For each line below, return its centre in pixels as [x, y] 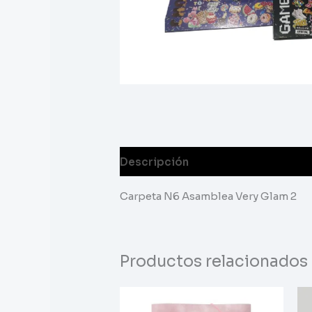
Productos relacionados [214, 262]
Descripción [155, 162]
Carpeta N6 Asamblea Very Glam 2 [209, 196]
